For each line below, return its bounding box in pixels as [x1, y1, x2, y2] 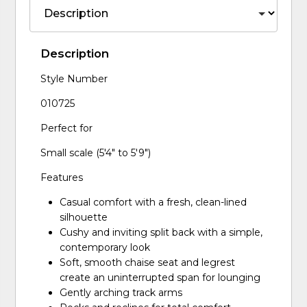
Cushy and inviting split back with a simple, [60, 225, 263, 238]
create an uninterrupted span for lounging [60, 271, 261, 284]
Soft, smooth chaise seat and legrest [60, 256, 236, 269]
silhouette [60, 210, 108, 223]
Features [40, 171, 84, 184]
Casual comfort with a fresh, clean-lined [60, 195, 247, 208]
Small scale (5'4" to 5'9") [40, 146, 151, 159]
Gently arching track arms [60, 286, 183, 299]
